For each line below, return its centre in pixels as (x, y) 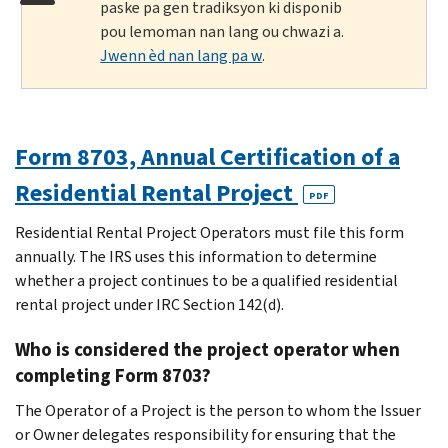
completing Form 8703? (113, 375)
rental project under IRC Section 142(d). (149, 304)
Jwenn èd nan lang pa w (181, 55)
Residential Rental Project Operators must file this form (209, 232)
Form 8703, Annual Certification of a (207, 156)
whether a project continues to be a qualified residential (206, 280)
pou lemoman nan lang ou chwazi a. (222, 31)
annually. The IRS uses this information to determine (196, 256)
